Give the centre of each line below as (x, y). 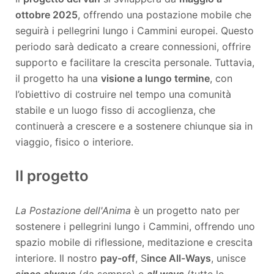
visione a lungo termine (155, 78)
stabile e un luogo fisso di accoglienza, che (115, 110)
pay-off (118, 258)
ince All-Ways (179, 258)
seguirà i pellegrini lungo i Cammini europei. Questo (135, 30)
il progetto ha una (58, 78)
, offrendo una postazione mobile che (165, 14)
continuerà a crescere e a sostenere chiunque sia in (134, 126)
